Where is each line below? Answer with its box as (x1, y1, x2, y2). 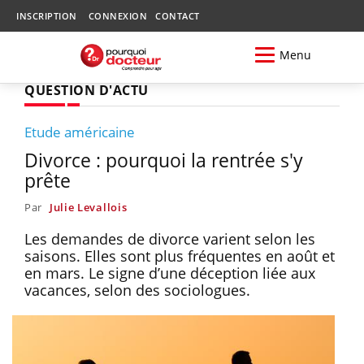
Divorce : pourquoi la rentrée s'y (24, 146, 303, 173)
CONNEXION (88, 10, 147, 22)
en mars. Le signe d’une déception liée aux (24, 262, 315, 283)
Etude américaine (24, 122, 135, 141)
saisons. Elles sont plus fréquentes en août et (24, 245, 335, 266)
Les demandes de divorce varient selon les (24, 228, 315, 249)
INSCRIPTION (16, 10, 77, 22)
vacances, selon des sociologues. (24, 279, 250, 300)
